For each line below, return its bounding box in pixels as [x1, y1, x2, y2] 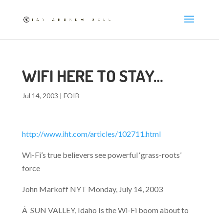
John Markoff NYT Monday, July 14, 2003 [22, 184, 163, 194]
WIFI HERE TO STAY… [22, 65, 163, 86]
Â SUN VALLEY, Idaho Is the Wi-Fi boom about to [22, 205, 189, 215]
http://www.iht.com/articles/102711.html [22, 129, 161, 138]
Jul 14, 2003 [22, 91, 58, 100]
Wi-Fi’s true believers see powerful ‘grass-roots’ [22, 150, 181, 159]
